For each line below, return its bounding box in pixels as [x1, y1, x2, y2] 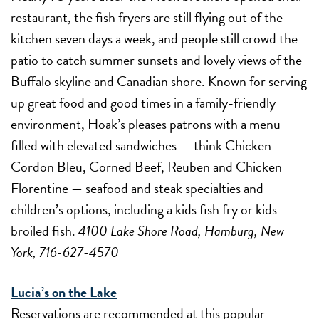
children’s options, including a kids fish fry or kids [11, 198, 277, 220]
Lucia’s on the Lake [11, 281, 117, 303]
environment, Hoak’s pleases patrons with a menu [11, 113, 281, 135]
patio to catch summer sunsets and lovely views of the [11, 48, 302, 70]
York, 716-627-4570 [11, 241, 119, 263]
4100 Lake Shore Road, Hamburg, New [78, 219, 284, 241]
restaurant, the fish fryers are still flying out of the [11, 6, 283, 28]
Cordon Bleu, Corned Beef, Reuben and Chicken [11, 155, 282, 177]
